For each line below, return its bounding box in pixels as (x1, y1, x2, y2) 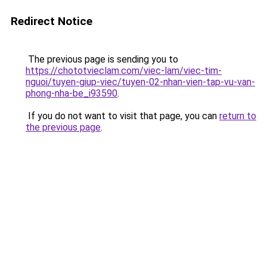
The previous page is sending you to (26, 54, 178, 65)
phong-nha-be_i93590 (26, 88, 117, 99)
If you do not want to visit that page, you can (26, 110, 219, 122)
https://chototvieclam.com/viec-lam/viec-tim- (26, 65, 222, 76)
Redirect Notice (11, 14, 92, 28)
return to (219, 110, 256, 122)
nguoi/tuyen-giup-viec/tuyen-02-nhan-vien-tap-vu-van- (26, 76, 255, 88)
